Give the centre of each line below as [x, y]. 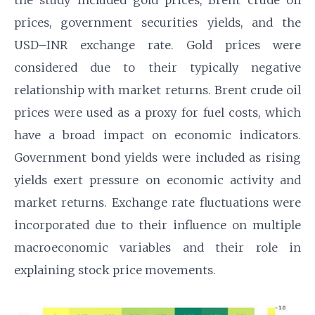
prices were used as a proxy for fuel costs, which [157, 113]
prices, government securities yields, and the [157, 23]
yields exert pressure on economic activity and [157, 180]
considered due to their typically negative [157, 68]
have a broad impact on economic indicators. [157, 135]
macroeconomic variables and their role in [157, 248]
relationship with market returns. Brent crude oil [157, 90]
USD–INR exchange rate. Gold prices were [157, 45]
